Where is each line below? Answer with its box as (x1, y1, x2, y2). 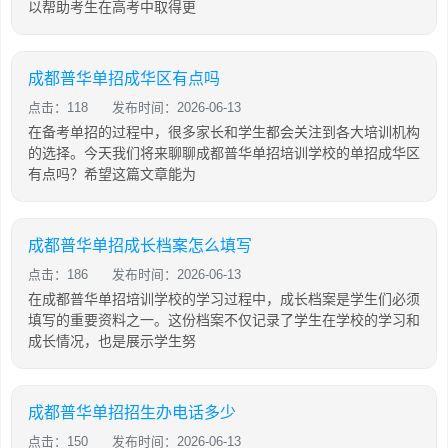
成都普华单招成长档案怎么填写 (28, 236, 252, 254)
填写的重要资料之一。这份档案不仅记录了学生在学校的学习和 (28, 311, 420, 328)
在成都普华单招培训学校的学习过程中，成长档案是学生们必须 (28, 290, 420, 307)
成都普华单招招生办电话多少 (28, 403, 236, 421)
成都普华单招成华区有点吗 (28, 69, 220, 87)
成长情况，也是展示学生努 (28, 332, 196, 349)
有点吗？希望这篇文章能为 (28, 165, 196, 182)
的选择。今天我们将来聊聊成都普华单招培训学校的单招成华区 (28, 144, 420, 161)
